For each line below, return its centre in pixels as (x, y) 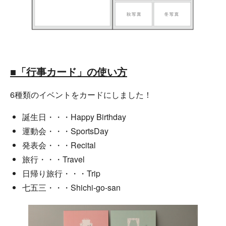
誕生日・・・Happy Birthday (74, 117)
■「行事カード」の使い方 (69, 71)
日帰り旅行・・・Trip (61, 173)
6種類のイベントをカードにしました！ (81, 94)
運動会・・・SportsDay (65, 131)
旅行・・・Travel (53, 159)
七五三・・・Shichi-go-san (71, 187)
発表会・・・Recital (59, 145)
